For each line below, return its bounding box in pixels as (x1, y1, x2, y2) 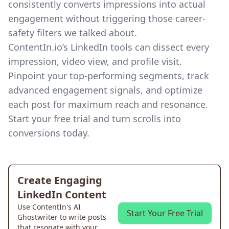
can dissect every (132, 41, 209, 53)
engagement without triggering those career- (8, 12, 205, 25)
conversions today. (8, 127, 89, 139)
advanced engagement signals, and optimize (8, 84, 202, 96)
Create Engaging (17, 173, 102, 187)
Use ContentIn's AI (17, 202, 81, 212)
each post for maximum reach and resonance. (8, 98, 208, 110)
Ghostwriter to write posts (17, 212, 106, 222)
